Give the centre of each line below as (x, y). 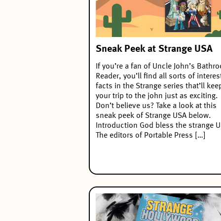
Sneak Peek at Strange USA (154, 50)
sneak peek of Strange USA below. (153, 116)
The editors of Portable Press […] (151, 136)
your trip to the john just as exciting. (157, 96)
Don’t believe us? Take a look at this (156, 106)
